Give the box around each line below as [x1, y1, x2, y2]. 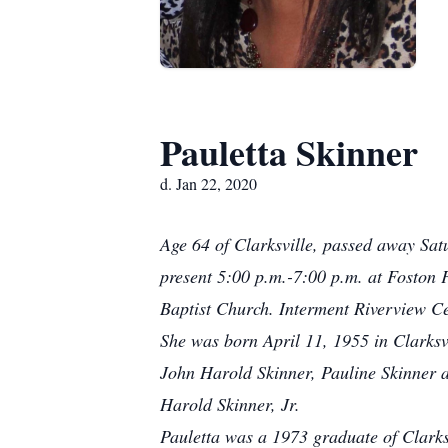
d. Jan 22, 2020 [160, 173, 257, 194]
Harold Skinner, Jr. [160, 392, 300, 416]
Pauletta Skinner [160, 126, 418, 178]
